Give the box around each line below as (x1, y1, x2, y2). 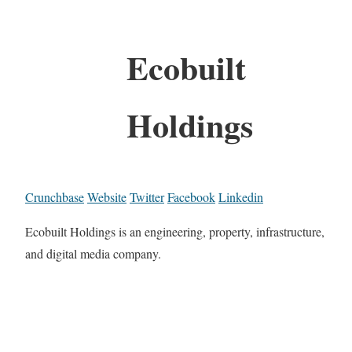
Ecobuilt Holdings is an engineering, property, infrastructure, (25, 222, 324, 240)
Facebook (167, 188, 215, 205)
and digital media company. (25, 244, 161, 262)
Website (87, 188, 126, 205)
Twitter (130, 188, 164, 205)
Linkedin (218, 188, 263, 205)
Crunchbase (25, 188, 84, 205)
